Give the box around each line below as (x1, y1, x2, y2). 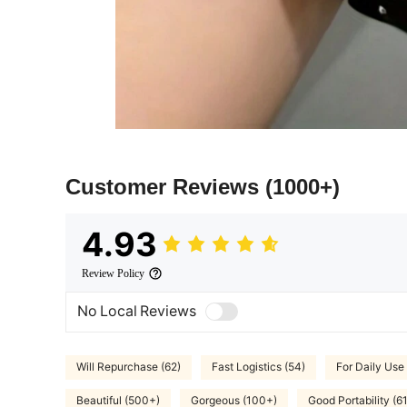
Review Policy (82, 266, 144, 280)
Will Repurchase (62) (76, 361, 181, 374)
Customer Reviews (65, 174, 265, 199)
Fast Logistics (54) (212, 361, 305, 374)
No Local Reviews (77, 303, 196, 321)
